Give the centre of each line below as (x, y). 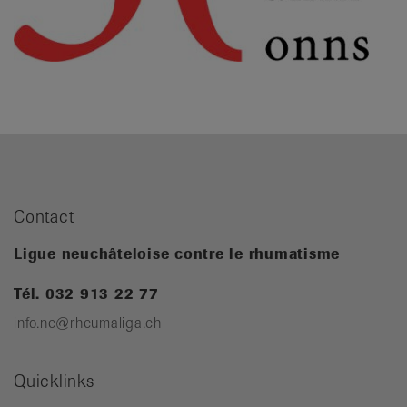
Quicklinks (54, 381)
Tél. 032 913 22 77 (86, 293)
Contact (44, 216)
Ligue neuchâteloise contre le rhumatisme (177, 253)
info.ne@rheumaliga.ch (88, 323)
